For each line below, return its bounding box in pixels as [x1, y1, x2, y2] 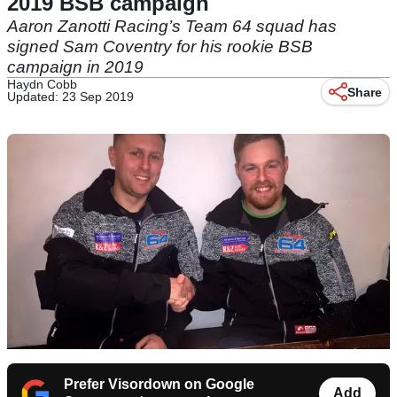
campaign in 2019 [7, 58, 144, 76]
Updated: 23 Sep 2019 [7, 90, 134, 104]
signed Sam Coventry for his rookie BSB [7, 37, 313, 56]
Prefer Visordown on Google [64, 377, 254, 393]
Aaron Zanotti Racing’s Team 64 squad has [7, 17, 337, 35]
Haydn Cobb [7, 77, 77, 91]
